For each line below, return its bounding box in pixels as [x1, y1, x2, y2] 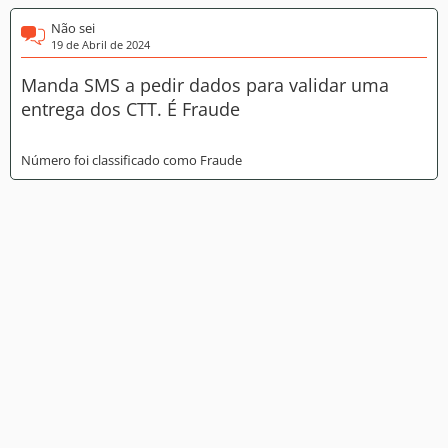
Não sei [51, 19, 95, 37]
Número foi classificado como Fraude [21, 151, 242, 169]
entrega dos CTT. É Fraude [21, 97, 240, 121]
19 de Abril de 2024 [51, 37, 150, 52]
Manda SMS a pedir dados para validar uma [21, 73, 389, 97]
